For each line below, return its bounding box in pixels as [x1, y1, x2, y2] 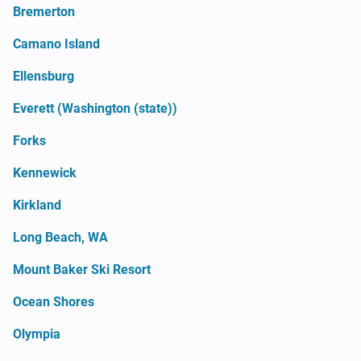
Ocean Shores [13, 293, 94, 309]
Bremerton [13, 3, 75, 19]
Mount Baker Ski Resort [13, 261, 151, 277]
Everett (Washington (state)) [13, 100, 177, 116]
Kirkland [13, 197, 61, 213]
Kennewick [13, 164, 77, 180]
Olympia [13, 326, 60, 342]
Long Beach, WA [13, 229, 108, 245]
